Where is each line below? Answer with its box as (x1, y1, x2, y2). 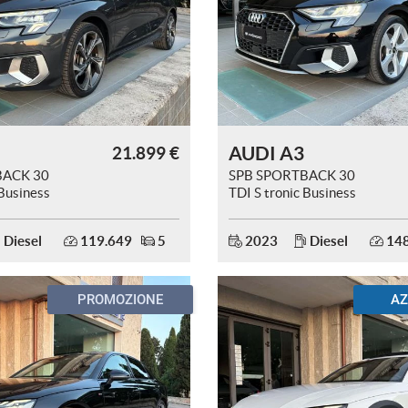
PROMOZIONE (77, 291, 163, 308)
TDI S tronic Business (229, 185, 356, 200)
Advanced (229, 202, 288, 218)
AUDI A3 (229, 142, 304, 164)
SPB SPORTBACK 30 (229, 168, 355, 183)
